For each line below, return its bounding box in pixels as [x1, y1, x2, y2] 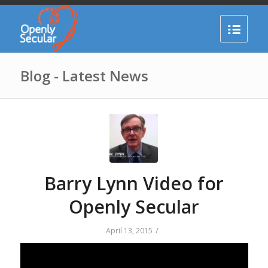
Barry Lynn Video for [44, 171, 224, 196]
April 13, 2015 [106, 226, 153, 236]
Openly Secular [68, 194, 199, 219]
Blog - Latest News [20, 66, 148, 86]
